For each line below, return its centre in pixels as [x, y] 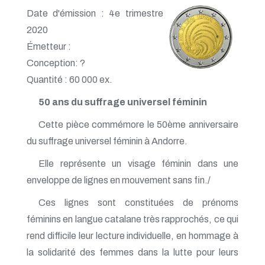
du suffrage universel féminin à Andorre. [107, 141]
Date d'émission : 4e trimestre [95, 13]
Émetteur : [49, 46]
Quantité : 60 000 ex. [70, 79]
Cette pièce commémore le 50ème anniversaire [138, 124]
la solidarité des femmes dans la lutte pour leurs [132, 252]
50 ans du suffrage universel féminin [123, 102]
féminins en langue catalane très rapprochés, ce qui [132, 219]
